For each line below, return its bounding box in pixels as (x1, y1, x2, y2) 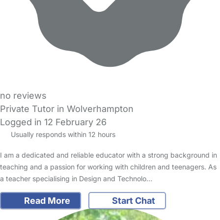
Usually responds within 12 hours (8, 130, 115, 139)
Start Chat (110, 195, 155, 206)
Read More (22, 195, 70, 206)
